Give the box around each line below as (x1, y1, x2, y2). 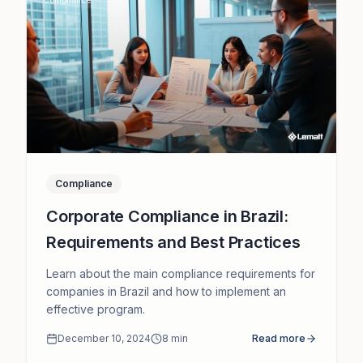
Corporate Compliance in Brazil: (46, 206, 288, 226)
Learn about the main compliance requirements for (46, 266, 315, 280)
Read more (252, 331, 305, 344)
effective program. (46, 301, 145, 316)
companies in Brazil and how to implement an (46, 284, 286, 298)
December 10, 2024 (58, 331, 151, 344)
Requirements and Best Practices (46, 232, 301, 252)
